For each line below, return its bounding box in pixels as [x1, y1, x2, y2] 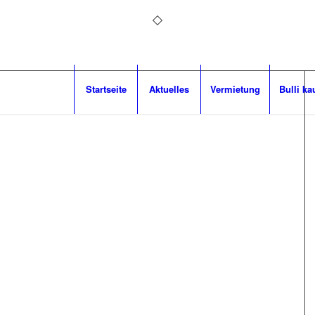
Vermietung [210, 82, 261, 96]
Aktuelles [149, 82, 190, 96]
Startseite [85, 82, 127, 96]
